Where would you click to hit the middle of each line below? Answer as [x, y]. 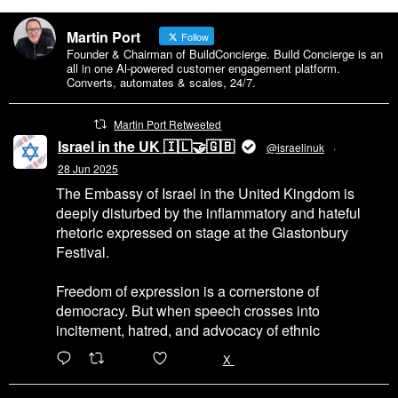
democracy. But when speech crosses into [188, 311]
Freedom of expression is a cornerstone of [187, 291]
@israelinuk [295, 147]
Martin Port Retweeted [168, 124]
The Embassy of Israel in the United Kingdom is [205, 194]
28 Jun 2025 [88, 169]
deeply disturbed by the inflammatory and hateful [208, 213]
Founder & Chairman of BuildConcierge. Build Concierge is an [225, 54]
